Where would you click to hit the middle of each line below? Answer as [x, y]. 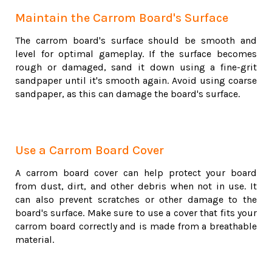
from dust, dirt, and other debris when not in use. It [136, 186]
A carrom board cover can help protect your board [136, 173]
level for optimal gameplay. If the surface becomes [136, 54]
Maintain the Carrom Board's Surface [122, 18]
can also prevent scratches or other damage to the [136, 200]
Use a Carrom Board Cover [90, 151]
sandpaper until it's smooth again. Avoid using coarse [136, 81]
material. [35, 240]
